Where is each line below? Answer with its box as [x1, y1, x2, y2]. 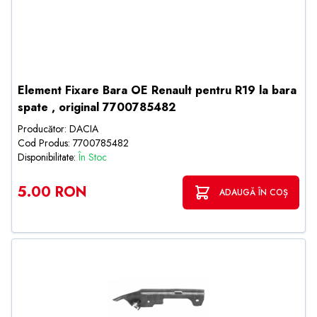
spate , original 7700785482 [18, 99, 176, 115]
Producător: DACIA [18, 122, 98, 136]
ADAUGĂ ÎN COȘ [219, 186, 288, 199]
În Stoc [79, 150, 107, 164]
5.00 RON [18, 182, 86, 202]
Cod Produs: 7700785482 [18, 136, 129, 150]
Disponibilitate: [18, 150, 79, 164]
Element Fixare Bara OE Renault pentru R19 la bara [18, 82, 296, 98]
